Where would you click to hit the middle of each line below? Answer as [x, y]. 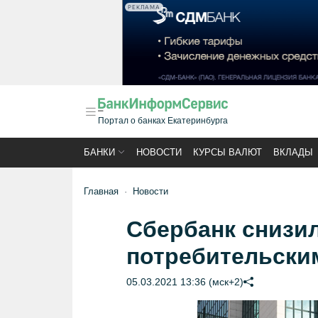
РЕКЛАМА [144, 7]
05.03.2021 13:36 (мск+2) [185, 282]
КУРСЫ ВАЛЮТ [227, 152]
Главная [101, 191]
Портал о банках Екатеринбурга [163, 121]
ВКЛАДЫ [293, 152]
